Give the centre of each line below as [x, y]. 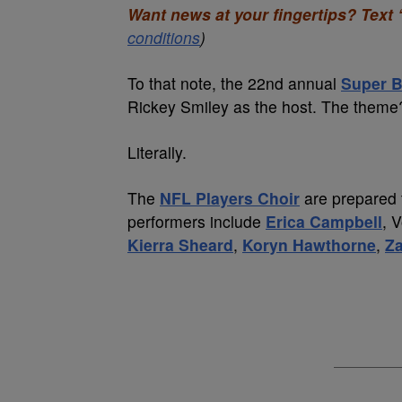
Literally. [157, 152]
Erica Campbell [324, 221]
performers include [197, 221]
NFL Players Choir [230, 198]
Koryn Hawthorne [309, 245]
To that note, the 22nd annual [234, 83]
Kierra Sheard [180, 245]
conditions [164, 37]
